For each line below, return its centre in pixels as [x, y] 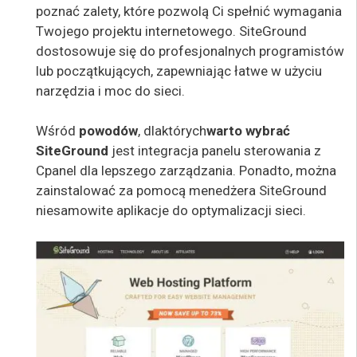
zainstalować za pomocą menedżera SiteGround [181, 190]
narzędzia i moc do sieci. [110, 90]
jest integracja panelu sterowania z [215, 151]
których [184, 131]
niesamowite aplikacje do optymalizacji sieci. [171, 210]
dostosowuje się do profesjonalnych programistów [190, 51]
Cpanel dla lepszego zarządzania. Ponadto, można [186, 171]
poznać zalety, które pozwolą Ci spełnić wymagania [189, 11]
